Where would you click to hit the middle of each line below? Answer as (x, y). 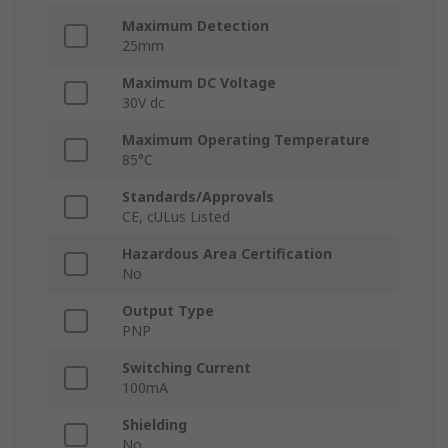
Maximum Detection (195, 26)
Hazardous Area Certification (227, 254)
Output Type (168, 311)
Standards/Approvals (198, 197)
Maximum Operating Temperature (246, 140)
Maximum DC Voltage (199, 83)
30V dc (143, 103)
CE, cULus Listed (176, 217)
